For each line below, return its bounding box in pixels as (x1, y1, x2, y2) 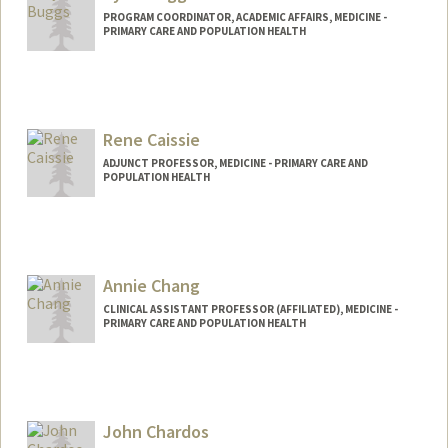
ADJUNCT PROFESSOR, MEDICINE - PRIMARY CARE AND (102, 156, 368, 171)
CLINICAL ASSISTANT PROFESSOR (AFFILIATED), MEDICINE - (102, 301, 398, 316)
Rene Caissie (102, 128, 200, 152)
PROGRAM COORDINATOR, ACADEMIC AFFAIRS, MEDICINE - (102, 10, 387, 25)
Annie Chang (102, 273, 200, 297)
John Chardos (102, 419, 209, 443)
